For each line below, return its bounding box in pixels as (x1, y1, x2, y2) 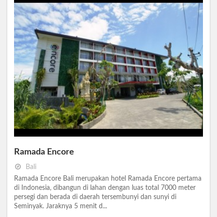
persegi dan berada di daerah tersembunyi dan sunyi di (14, 193, 176, 201)
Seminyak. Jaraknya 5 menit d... (14, 202, 107, 210)
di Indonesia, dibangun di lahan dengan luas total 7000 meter (14, 184, 196, 191)
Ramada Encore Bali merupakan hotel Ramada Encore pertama (14, 175, 201, 182)
